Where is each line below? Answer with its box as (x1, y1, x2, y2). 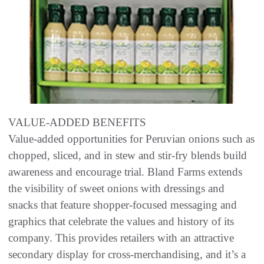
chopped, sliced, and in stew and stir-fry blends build (8, 149, 247, 162)
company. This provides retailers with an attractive (8, 232, 234, 245)
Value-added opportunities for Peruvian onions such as (8, 133, 255, 146)
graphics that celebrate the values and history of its (8, 215, 234, 228)
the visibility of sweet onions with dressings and (8, 182, 225, 195)
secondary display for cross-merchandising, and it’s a (8, 248, 246, 261)
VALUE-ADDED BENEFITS (8, 116, 146, 129)
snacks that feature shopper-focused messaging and (8, 199, 237, 212)
